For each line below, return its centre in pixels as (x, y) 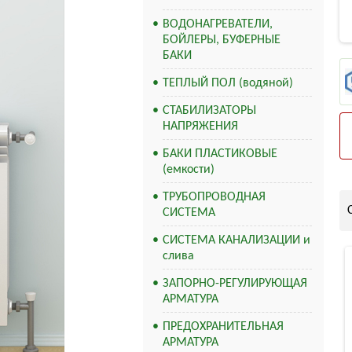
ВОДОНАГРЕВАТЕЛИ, (218, 24)
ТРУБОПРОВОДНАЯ (214, 197)
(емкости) (189, 170)
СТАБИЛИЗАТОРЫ (209, 111)
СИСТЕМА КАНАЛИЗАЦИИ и (236, 240)
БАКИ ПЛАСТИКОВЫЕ (220, 154)
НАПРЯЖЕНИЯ (200, 126)
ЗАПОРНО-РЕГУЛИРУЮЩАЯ (235, 284)
